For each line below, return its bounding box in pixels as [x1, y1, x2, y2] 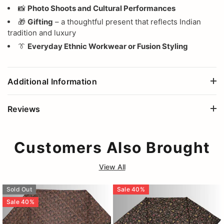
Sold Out [6, 185, 32, 193]
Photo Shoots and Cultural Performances [27, 3, 175, 13]
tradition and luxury [7, 27, 76, 37]
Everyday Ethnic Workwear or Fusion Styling [27, 41, 188, 51]
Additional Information [7, 76, 97, 86]
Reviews [7, 103, 40, 114]
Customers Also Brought [13, 138, 210, 156]
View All [98, 162, 125, 171]
